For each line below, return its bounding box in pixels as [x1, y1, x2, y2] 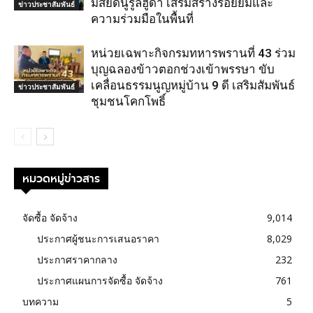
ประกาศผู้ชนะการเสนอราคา [37, 231, 159, 245]
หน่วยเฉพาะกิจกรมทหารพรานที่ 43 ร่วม [91, 45, 296, 60]
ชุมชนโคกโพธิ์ [91, 94, 166, 108]
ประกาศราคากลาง [37, 252, 117, 266]
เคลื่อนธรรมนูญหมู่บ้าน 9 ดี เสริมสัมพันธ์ [91, 78, 295, 92]
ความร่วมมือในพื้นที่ [91, 11, 194, 26]
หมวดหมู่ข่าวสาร [22, 170, 100, 187]
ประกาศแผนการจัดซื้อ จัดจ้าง [37, 273, 163, 287]
